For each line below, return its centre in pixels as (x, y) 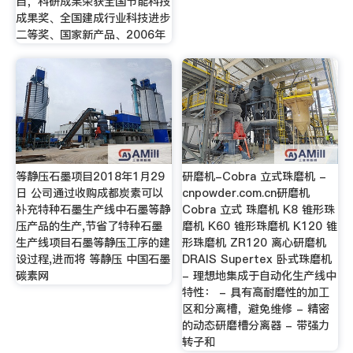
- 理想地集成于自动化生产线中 (260, 275)
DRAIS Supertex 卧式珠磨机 (257, 259)
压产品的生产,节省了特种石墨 (89, 226)
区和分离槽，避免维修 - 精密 (256, 308)
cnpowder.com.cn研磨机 (246, 193)
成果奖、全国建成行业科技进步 (93, 18)
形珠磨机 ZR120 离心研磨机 (255, 242)
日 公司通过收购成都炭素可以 (89, 193)
